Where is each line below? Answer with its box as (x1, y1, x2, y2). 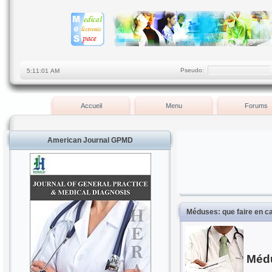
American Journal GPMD (47, 136, 133, 144)
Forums (245, 102, 268, 109)
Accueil (80, 102, 102, 109)
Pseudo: (180, 67, 208, 73)
